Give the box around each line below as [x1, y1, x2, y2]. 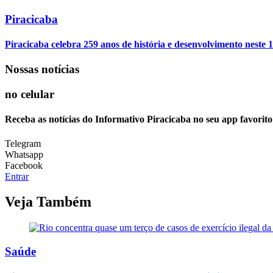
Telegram [5, 138, 41, 149]
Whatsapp [5, 149, 43, 160]
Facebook [5, 160, 43, 171]
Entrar [5, 171, 29, 182]
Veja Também [5, 194, 91, 210]
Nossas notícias [5, 63, 79, 76]
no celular [5, 88, 54, 101]
